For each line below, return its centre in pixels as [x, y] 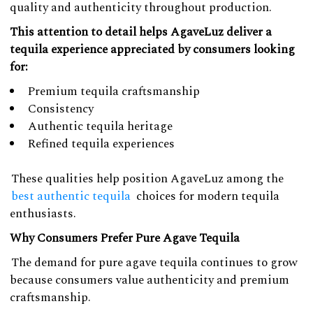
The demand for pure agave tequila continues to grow [154, 263]
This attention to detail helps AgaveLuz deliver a [141, 32]
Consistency [61, 109]
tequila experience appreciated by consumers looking [152, 49]
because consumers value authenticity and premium [150, 281]
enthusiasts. [43, 214]
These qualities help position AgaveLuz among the [147, 179]
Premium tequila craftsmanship [114, 91]
